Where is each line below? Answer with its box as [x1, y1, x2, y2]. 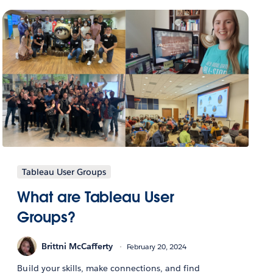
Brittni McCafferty [41, 240, 113, 252]
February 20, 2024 [127, 241, 187, 252]
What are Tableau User [17, 188, 174, 207]
